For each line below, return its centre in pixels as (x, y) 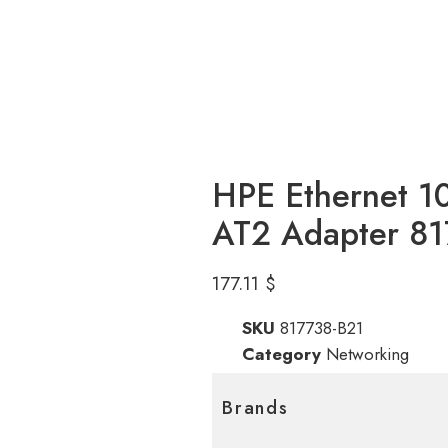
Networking (367, 354)
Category (281, 354)
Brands (255, 408)
